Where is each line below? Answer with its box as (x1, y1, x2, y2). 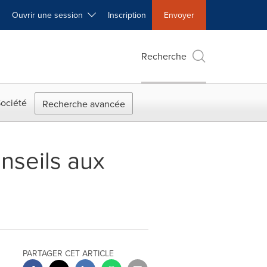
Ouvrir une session (12, 9, 88, 21)
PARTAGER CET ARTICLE (23, 247, 114, 259)
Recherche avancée (42, 97, 125, 110)
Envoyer (164, 9, 194, 21)
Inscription (108, 9, 146, 21)
